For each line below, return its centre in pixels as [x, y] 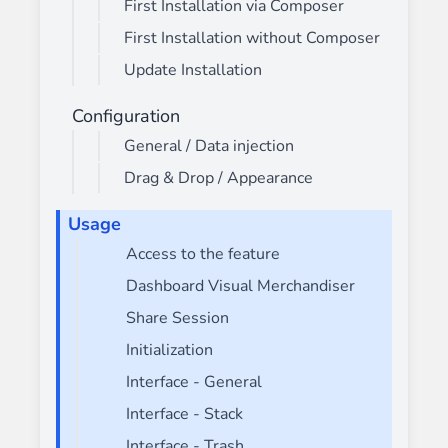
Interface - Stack [184, 413]
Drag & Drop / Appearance [218, 177]
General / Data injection [209, 145]
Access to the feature [203, 253]
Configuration [126, 115]
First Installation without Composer [252, 37]
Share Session [177, 317]
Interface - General [194, 381]
